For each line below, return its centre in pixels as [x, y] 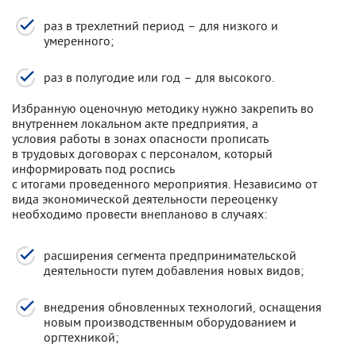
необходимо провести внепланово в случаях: [139, 214]
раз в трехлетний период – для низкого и [161, 25]
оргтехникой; [81, 337]
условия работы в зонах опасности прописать [140, 138]
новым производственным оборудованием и [170, 322]
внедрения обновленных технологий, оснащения [183, 307]
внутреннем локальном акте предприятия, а [135, 123]
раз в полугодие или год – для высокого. [159, 77]
